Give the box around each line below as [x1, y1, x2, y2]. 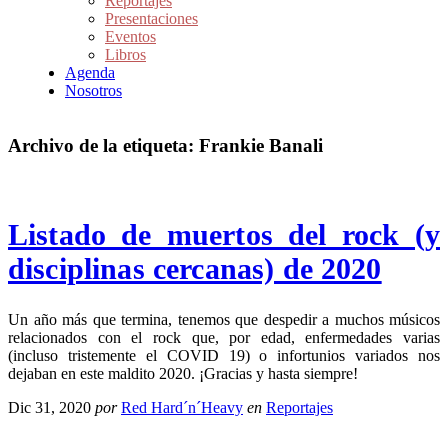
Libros [105, 46, 146, 63]
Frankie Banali [199, 134, 323, 156]
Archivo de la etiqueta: [8, 134, 199, 156]
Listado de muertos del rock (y [8, 218, 440, 252]
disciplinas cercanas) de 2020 [8, 252, 382, 286]
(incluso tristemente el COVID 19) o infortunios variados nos [8, 347, 440, 365]
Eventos [105, 28, 156, 45]
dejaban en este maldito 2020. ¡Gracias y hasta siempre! [8, 365, 358, 383]
